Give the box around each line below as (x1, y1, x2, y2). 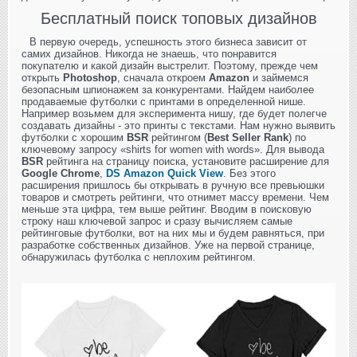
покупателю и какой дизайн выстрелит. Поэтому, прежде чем (22, 60, 318, 73)
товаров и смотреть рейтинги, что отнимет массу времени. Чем (22, 191, 329, 204)
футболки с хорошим (22, 131, 127, 144)
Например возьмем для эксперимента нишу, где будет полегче (22, 108, 327, 120)
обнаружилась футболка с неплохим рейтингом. (22, 251, 256, 264)
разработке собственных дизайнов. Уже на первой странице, (22, 239, 315, 252)
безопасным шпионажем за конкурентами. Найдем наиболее (22, 84, 314, 96)
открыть (22, 72, 63, 84)
